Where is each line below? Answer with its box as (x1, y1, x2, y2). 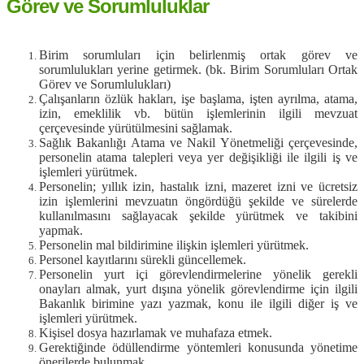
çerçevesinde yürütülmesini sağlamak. (39, 120, 232, 135)
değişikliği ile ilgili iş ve (228, 149, 358, 164)
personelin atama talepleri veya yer (39, 149, 229, 164)
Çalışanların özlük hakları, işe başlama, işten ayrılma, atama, (39, 91, 357, 106)
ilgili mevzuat (278, 106, 358, 120)
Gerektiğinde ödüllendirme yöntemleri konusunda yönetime (39, 340, 357, 354)
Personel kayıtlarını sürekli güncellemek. (39, 252, 246, 266)
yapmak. (39, 223, 83, 237)
